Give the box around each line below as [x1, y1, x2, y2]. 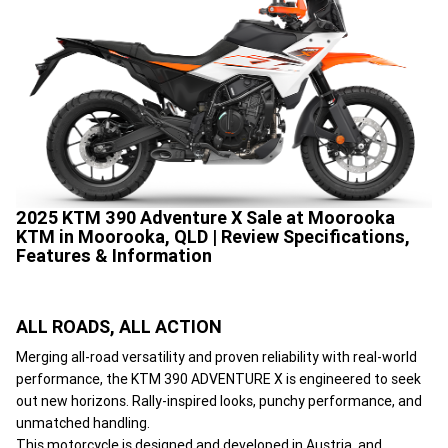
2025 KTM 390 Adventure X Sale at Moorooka [16, 205, 395, 229]
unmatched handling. [16, 413, 150, 432]
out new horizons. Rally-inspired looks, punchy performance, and [16, 391, 422, 410]
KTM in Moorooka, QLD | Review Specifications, [16, 224, 410, 248]
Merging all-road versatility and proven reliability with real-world [16, 347, 417, 366]
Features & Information [16, 243, 212, 267]
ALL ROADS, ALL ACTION [16, 314, 222, 338]
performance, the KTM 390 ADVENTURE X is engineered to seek [16, 369, 421, 388]
